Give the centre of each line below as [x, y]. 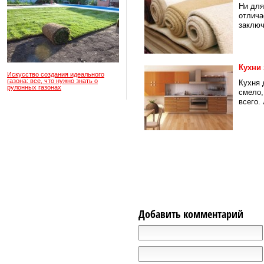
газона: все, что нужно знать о [52, 81]
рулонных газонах [34, 87]
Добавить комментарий [191, 214]
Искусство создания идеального [56, 74]
